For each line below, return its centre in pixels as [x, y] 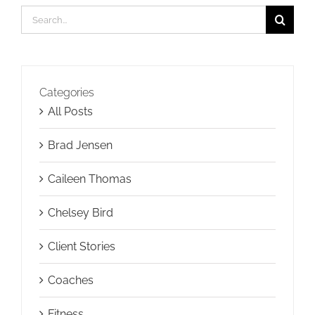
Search [39, 15]
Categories [67, 93]
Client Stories [82, 247]
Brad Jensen [80, 146]
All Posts [70, 112]
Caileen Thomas [90, 179]
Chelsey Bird [81, 213]
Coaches [71, 281]
